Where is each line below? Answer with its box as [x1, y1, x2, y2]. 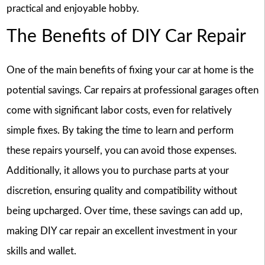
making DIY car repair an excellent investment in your [6, 226, 237, 237]
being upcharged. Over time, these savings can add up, [6, 206, 243, 216]
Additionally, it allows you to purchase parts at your [6, 166, 229, 176]
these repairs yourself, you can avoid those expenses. [6, 146, 237, 156]
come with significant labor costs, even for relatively [6, 105, 232, 116]
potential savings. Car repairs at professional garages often [6, 85, 258, 96]
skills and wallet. [6, 246, 76, 257]
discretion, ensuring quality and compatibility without [6, 186, 237, 196]
